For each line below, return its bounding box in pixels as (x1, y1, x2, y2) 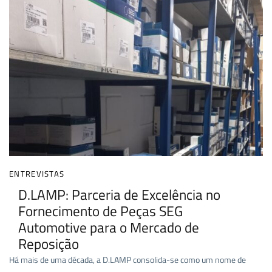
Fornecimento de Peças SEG (18, 200, 183, 222)
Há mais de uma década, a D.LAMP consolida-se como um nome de (9, 253, 246, 267)
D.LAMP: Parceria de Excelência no (18, 184, 220, 206)
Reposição (18, 233, 79, 255)
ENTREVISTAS (9, 168, 65, 180)
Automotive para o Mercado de (18, 217, 199, 239)
